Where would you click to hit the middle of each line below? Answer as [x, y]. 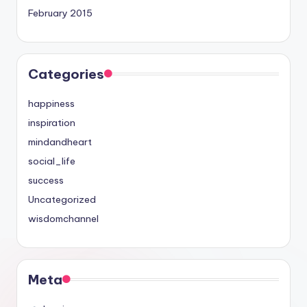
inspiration [52, 122]
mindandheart [60, 142]
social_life [52, 161]
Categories [66, 74]
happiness [51, 103]
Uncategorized [62, 199]
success [46, 180]
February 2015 [60, 13]
